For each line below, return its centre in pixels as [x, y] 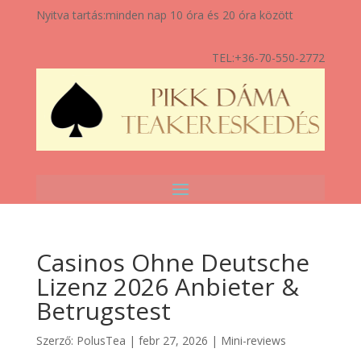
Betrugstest [103, 310]
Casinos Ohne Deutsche [172, 262]
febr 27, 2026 [173, 340]
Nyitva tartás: [71, 15]
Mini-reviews [253, 340]
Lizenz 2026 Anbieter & [167, 286]
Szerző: [56, 340]
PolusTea [101, 340]
